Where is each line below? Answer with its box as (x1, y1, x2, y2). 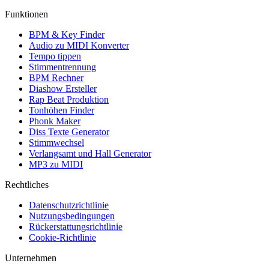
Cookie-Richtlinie (29, 232, 96, 243)
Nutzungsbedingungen (29, 210, 115, 221)
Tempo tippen (29, 50, 81, 61)
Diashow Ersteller (29, 83, 97, 94)
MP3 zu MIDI (29, 159, 83, 169)
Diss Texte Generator (29, 126, 109, 137)
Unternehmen (5, 252, 56, 263)
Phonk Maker (29, 115, 80, 126)
